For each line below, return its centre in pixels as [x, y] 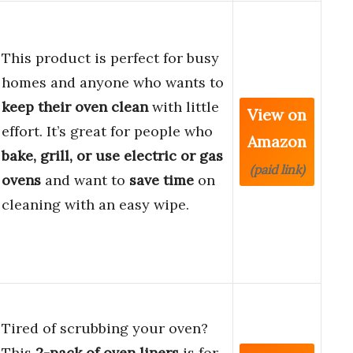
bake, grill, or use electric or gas [112, 156]
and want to [85, 180]
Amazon [277, 142]
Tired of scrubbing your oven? [105, 329]
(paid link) [277, 170]
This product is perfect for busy [110, 58]
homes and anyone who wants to [113, 83]
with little [184, 107]
